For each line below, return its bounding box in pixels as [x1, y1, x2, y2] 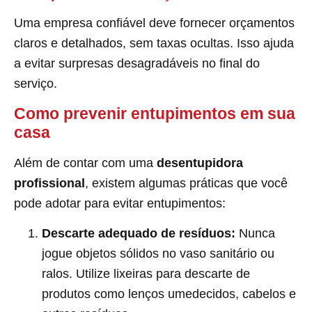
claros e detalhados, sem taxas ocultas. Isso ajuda [14, 36, 294, 51]
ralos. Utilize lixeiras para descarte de [42, 267, 250, 281]
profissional [14, 175, 85, 190]
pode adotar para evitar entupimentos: [14, 196, 226, 210]
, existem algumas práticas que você [85, 175, 288, 190]
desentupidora [157, 155, 243, 170]
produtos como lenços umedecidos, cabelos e [42, 287, 296, 302]
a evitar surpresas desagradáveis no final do [14, 56, 260, 71]
